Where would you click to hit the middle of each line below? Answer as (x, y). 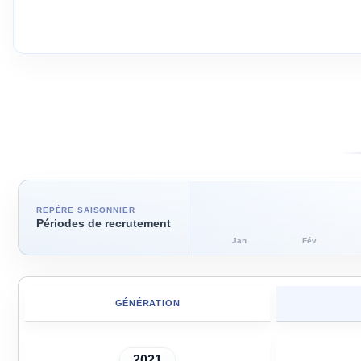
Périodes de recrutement (104, 223)
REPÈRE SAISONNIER (86, 210)
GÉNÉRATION (147, 303)
